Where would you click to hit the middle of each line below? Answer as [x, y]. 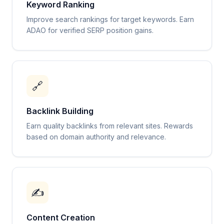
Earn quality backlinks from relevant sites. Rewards [110, 126]
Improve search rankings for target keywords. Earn [110, 19]
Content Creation [61, 217]
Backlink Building [60, 111]
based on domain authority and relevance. [96, 137]
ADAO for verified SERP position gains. [90, 30]
